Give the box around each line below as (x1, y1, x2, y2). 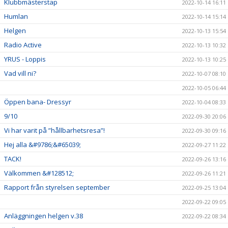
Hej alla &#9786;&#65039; (4, 140, 81, 149)
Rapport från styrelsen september (4, 183, 110, 192)
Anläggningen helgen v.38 (4, 211, 83, 220)
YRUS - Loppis (4, 54, 46, 64)
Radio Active (4, 40, 42, 49)
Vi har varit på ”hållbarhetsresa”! (4, 126, 105, 135)
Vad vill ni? (4, 69, 36, 78)
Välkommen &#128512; (4, 168, 74, 178)
